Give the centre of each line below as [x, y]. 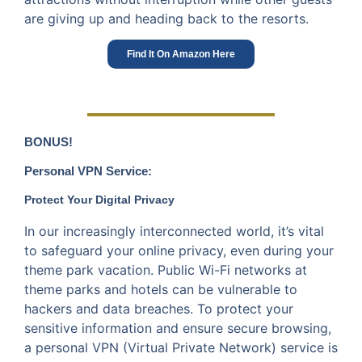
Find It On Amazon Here [181, 54]
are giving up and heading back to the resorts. [166, 18]
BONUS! [48, 141]
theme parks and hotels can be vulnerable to [161, 289]
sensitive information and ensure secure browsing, [178, 328]
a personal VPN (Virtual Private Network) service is [181, 347]
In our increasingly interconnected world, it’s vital [174, 231]
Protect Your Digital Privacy [99, 199]
